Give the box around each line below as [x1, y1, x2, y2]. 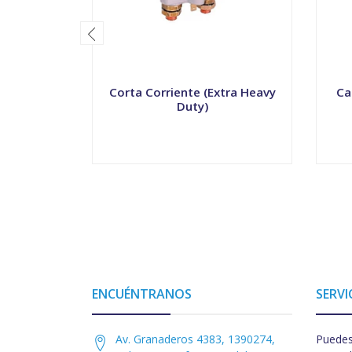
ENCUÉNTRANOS [92, 285, 192, 303]
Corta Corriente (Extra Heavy [108, 84, 276, 101]
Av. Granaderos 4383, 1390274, [115, 332, 275, 347]
